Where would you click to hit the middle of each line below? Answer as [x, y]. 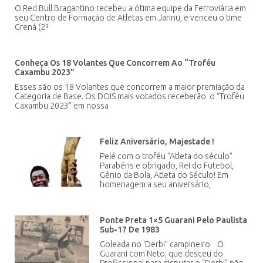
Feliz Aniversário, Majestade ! [157, 142]
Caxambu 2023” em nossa [62, 106]
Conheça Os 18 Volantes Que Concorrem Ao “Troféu [115, 63]
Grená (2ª [32, 27]
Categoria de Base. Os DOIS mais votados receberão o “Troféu [129, 97]
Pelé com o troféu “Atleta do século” [168, 156]
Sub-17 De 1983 [130, 230]
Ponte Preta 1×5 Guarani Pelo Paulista [174, 220]
